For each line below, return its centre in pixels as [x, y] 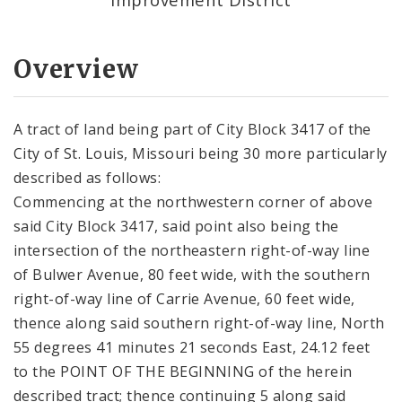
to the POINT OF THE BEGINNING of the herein [183, 371]
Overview [76, 69]
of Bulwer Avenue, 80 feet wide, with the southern [192, 274]
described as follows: [87, 177]
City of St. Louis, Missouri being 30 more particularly [201, 153]
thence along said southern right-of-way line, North [199, 323]
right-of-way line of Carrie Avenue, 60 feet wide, [184, 298]
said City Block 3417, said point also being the [176, 226]
